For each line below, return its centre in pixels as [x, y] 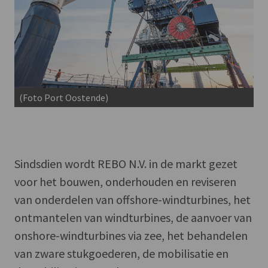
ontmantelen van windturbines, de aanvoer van [133, 218]
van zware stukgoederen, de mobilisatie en [121, 254]
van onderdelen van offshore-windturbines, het [133, 200]
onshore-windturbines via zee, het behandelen [131, 236]
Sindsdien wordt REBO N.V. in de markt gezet [126, 164]
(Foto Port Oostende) [64, 98]
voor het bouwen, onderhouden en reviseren [125, 182]
